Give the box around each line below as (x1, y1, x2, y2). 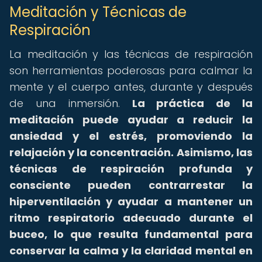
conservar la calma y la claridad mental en (9, 243, 253, 258)
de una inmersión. (9, 96, 132, 111)
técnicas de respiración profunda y (9, 161, 253, 176)
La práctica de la (132, 96, 253, 111)
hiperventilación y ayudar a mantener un (9, 194, 253, 209)
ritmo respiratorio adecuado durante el (9, 211, 253, 225)
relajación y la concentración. (9, 145, 174, 160)
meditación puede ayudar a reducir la (9, 112, 253, 127)
